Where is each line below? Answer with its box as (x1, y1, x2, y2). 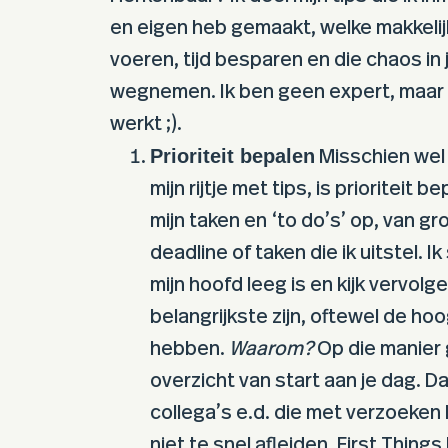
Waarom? (229, 338, 313, 359)
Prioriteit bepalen (150, 144, 315, 167)
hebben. (150, 338, 229, 359)
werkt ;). (110, 113, 186, 134)
